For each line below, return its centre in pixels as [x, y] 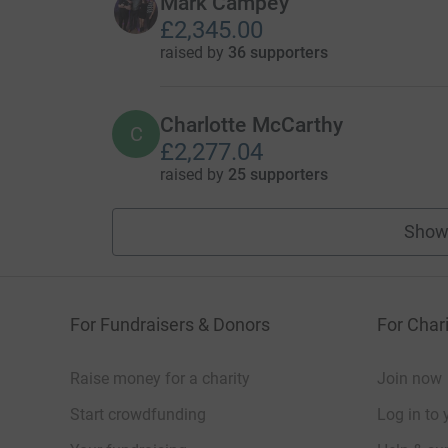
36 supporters [277, 52]
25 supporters [277, 174]
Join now [409, 378]
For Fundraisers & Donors [170, 324]
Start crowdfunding [138, 414]
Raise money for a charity [160, 378]
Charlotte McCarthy [251, 124]
